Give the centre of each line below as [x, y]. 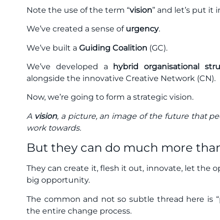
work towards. [55, 128]
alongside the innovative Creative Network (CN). [121, 78]
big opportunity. [58, 180]
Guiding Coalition [112, 48]
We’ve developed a [70, 66]
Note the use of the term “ [78, 10]
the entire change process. [79, 211]
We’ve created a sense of [76, 29]
